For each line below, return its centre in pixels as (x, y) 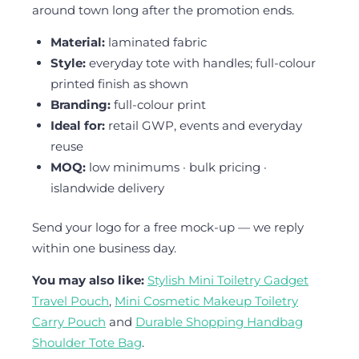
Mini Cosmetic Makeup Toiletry (206, 301)
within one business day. (104, 248)
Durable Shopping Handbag (219, 321)
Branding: (80, 105)
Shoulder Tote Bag (87, 342)
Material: (77, 42)
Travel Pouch (71, 301)
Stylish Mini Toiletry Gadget (228, 280)
